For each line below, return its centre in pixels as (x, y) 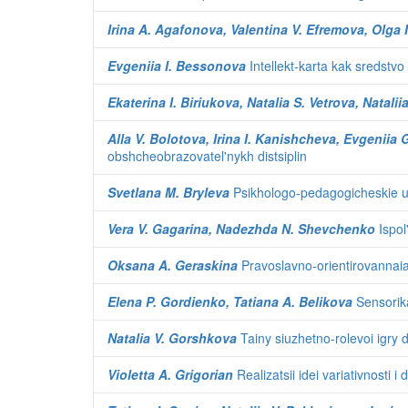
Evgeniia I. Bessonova (177, 66)
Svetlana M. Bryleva (168, 192)
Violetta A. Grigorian (170, 374)
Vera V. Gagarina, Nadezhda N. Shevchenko (241, 229)
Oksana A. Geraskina (173, 265)
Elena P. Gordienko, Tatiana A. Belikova (230, 301)
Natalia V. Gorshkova (172, 338)
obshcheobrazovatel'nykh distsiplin (207, 156)
